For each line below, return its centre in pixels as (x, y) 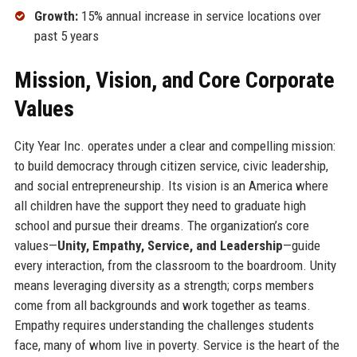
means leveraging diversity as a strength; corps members (164, 285)
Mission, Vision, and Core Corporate (174, 80)
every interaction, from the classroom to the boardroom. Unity (175, 265)
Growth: (56, 16)
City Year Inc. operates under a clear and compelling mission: (175, 145)
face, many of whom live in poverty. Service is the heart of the (177, 345)
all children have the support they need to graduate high (160, 205)
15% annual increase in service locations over (199, 16)
